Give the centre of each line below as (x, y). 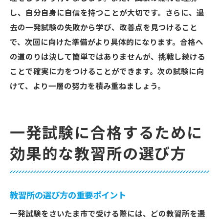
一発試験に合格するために (107, 133)
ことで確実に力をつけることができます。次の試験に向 (107, 72)
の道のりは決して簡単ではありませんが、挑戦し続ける (108, 57)
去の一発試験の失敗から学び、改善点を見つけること (104, 28)
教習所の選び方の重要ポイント (68, 196)
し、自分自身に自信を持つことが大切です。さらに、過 (107, 13)
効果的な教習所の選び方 (99, 154)
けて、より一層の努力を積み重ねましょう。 (88, 87)
